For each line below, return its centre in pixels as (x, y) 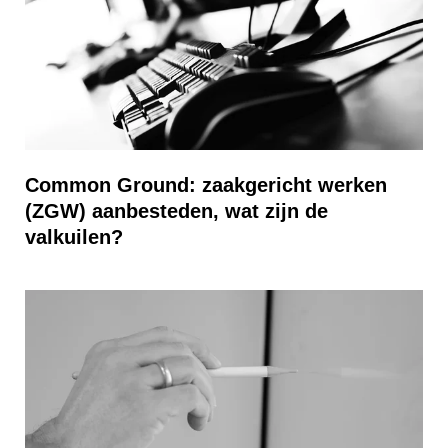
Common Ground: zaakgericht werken (206, 185)
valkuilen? (74, 237)
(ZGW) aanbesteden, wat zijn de (176, 211)
